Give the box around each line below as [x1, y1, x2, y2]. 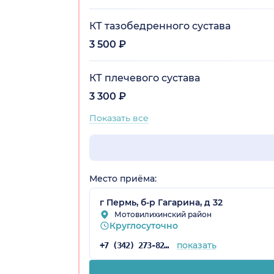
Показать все [89, 112, 149, 124]
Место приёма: [89, 172, 157, 184]
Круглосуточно [109, 220, 178, 231]
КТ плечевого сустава [89, 72, 200, 84]
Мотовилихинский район [114, 209, 212, 219]
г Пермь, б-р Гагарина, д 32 [100, 196, 223, 208]
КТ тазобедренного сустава [89, 20, 231, 32]
